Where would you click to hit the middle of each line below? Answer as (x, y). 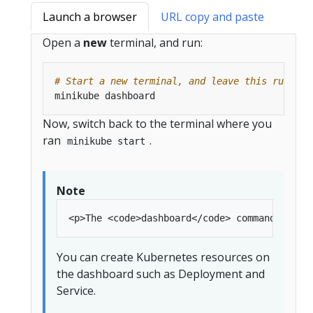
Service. (76, 290)
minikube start (107, 141)
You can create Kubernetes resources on (163, 257)
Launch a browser (90, 16)
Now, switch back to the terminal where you (157, 123)
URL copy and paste (212, 16)
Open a (63, 42)
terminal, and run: (155, 42)
